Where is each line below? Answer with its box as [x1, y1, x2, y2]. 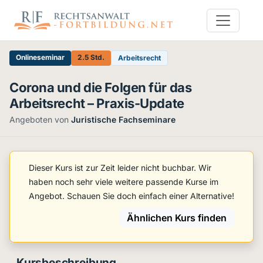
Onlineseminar [16, 53, 65, 62]
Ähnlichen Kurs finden [127, 212, 227, 224]
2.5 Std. [77, 53, 104, 62]
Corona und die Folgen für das [9, 80, 192, 95]
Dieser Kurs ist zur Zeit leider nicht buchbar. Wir [29, 163, 211, 173]
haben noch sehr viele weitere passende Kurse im [29, 177, 218, 187]
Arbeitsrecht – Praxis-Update [9, 96, 184, 111]
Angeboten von [9, 114, 71, 124]
